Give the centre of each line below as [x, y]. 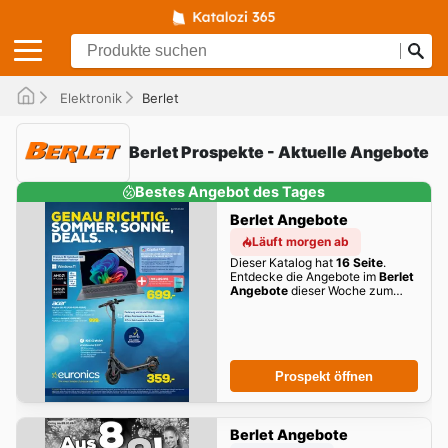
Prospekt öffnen [324, 376]
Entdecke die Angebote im [304, 276]
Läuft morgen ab [300, 241]
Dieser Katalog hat [282, 262]
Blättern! [253, 304]
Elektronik [89, 97]
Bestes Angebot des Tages [229, 191]
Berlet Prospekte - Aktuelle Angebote [279, 152]
